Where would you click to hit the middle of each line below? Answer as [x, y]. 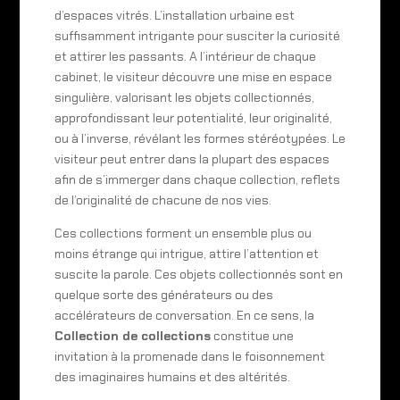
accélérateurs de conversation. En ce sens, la [184, 315]
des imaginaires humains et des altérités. [172, 376]
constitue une [252, 335]
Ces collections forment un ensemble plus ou [183, 233]
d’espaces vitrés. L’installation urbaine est [174, 15]
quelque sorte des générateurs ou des [163, 294]
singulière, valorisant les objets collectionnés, [184, 97]
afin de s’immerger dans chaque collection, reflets [197, 179]
